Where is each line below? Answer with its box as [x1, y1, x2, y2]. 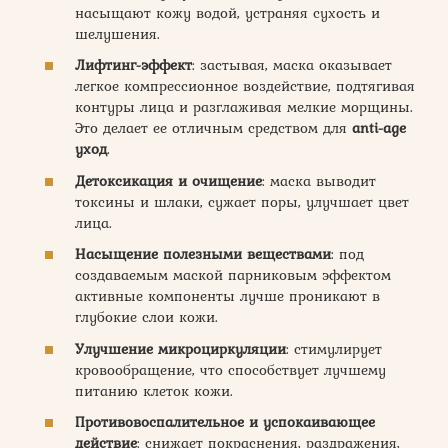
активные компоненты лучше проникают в [75, 285, 380, 307]
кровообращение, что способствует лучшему [75, 358, 386, 381]
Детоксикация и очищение [75, 169, 262, 192]
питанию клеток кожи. [75, 379, 233, 402]
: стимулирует [286, 337, 382, 360]
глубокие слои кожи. [75, 306, 218, 328]
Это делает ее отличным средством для [75, 117, 352, 139]
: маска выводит [262, 169, 376, 192]
